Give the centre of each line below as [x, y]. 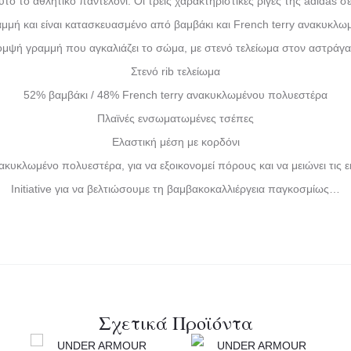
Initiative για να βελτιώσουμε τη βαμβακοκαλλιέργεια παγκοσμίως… [175, 189]
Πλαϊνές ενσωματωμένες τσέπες [175, 119]
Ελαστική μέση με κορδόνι [175, 142]
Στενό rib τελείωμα [175, 72]
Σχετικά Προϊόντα [175, 323]
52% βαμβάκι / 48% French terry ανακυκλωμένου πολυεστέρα [175, 95]
